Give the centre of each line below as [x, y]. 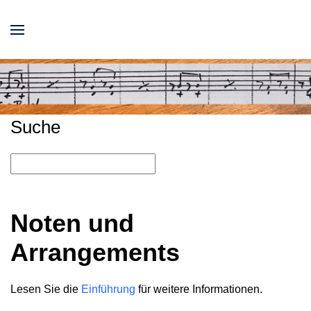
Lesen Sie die [46, 289]
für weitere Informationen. [199, 289]
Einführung [108, 289]
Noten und [72, 224]
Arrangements [95, 253]
